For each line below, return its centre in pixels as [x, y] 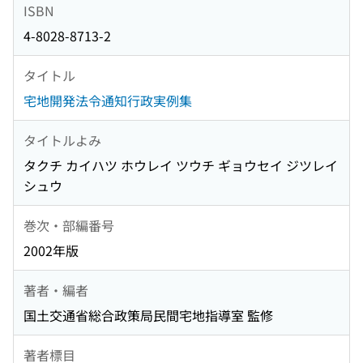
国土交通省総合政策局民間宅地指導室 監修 [148, 316]
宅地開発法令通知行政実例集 [108, 101]
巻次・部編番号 [69, 225]
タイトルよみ [62, 140]
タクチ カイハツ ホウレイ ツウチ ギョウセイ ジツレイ [181, 166]
